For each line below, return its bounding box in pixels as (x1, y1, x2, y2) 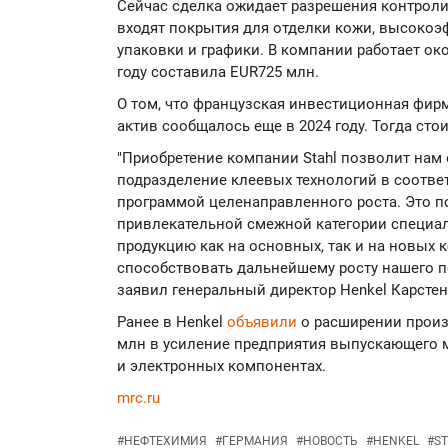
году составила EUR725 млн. (117, 63, 319, 82)
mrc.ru (117, 389, 160, 408)
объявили (227, 313, 301, 332)
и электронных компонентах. (117, 357, 326, 376)
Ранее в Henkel (117, 313, 227, 332)
